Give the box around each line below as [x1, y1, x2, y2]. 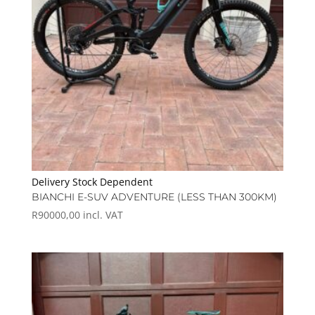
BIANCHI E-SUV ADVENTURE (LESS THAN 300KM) [31, 191, 277, 204]
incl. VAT [82, 208, 123, 222]
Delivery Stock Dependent [31, 175, 153, 189]
